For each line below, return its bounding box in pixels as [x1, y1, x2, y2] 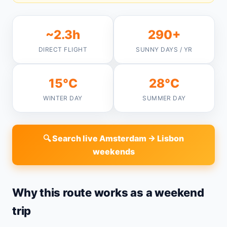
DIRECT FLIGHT [38, 46, 88, 53]
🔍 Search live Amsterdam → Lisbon [43, 133, 184, 143]
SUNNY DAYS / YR [136, 46, 193, 53]
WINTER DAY [43, 94, 83, 102]
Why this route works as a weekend [12, 186, 204, 199]
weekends [92, 146, 135, 157]
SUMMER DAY [142, 94, 186, 102]
